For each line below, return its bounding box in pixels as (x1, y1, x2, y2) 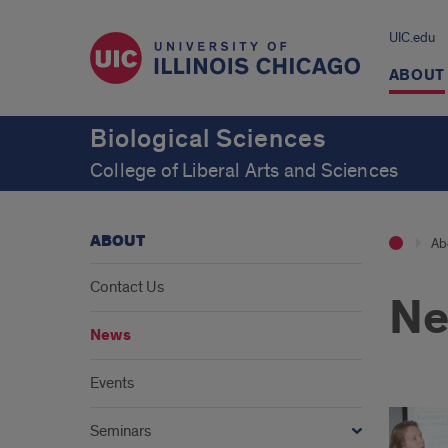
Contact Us (90, 277, 164, 297)
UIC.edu (388, 29, 435, 46)
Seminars (90, 421, 151, 441)
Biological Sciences (90, 123, 327, 155)
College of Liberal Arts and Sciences (90, 159, 399, 183)
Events (90, 373, 134, 393)
